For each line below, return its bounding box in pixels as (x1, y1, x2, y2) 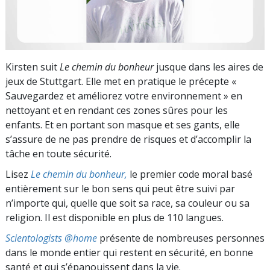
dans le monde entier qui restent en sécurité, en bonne (5, 245, 253, 259)
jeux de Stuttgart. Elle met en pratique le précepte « (5, 74, 236, 88)
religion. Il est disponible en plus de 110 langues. (5, 210, 224, 224)
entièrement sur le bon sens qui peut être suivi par (5, 181, 235, 195)
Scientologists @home (5, 231, 97, 245)
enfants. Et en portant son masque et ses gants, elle (5, 118, 240, 131)
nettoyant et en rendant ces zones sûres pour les (5, 103, 228, 117)
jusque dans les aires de (154, 60, 263, 74)
